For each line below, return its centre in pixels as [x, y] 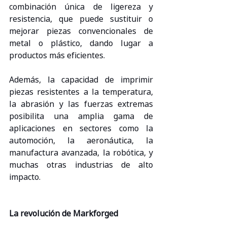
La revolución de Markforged [64, 214]
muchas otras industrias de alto [81, 165]
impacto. [25, 177]
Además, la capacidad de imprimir [81, 80]
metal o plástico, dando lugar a [81, 43]
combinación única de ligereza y [81, 7]
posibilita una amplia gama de [81, 116]
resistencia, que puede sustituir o [81, 19]
